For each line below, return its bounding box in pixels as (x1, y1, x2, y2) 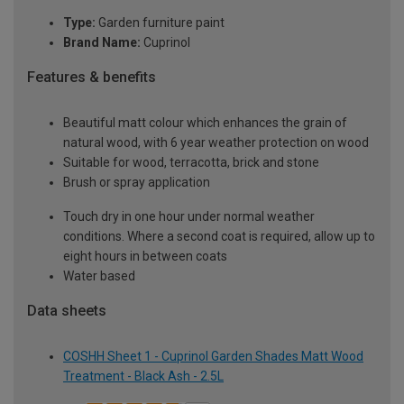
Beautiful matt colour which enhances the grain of (63, 115, 347, 131)
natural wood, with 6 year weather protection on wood (63, 135, 369, 151)
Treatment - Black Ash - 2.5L (63, 368, 224, 383)
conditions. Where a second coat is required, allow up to (63, 229, 375, 244)
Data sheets (27, 302, 106, 320)
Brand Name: (63, 35, 141, 50)
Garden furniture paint (96, 15, 225, 31)
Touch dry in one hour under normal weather (63, 209, 315, 225)
